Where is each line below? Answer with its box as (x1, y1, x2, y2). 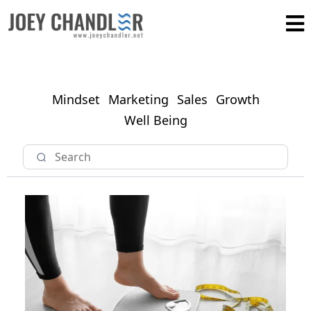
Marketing (108, 91, 169, 108)
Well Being (124, 112, 187, 129)
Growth (215, 91, 260, 108)
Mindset (51, 91, 100, 108)
